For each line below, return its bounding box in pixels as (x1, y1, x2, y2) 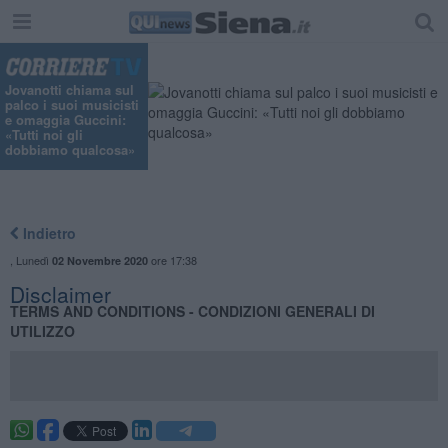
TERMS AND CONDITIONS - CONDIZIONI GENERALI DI (9, 300, 375, 321)
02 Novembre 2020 (51, 252, 148, 268)
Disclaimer (9, 278, 111, 309)
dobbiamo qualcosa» (5, 140, 135, 160)
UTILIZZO (9, 320, 75, 341)
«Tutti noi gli (5, 125, 83, 145)
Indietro (18, 222, 76, 243)
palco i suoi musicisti (5, 95, 139, 115)
